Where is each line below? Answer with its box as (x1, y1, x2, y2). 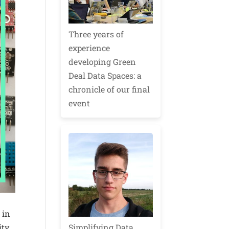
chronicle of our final (68, 83, 150, 95)
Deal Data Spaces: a (68, 70, 142, 81)
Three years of (68, 28, 124, 39)
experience (68, 42, 110, 53)
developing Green (68, 56, 136, 67)
